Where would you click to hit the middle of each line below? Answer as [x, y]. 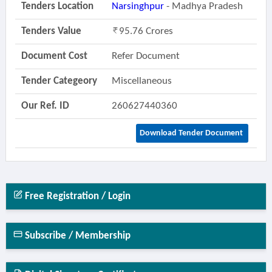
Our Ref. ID [45, 106]
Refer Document [145, 56]
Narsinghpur [138, 6]
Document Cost [54, 56]
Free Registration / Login [76, 196]
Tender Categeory [59, 81]
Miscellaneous [143, 81]
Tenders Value [51, 31]
